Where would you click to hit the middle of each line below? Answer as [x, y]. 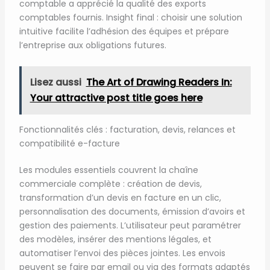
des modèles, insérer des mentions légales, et [115, 239]
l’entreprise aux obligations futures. [93, 46]
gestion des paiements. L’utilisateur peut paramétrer [130, 225]
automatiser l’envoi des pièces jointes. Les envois [122, 253]
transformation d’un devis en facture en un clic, [120, 197]
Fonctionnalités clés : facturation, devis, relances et [127, 129]
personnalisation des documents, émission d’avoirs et [132, 211]
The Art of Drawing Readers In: [159, 82]
